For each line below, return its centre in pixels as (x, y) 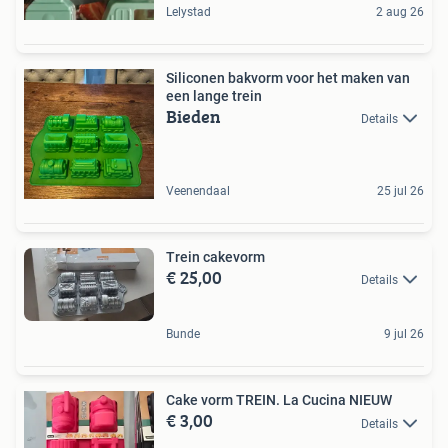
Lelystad (188, 12)
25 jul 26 (400, 191)
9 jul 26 (404, 334)
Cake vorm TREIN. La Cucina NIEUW (279, 400)
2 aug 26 (400, 12)
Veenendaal (198, 191)
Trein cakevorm (215, 257)
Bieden (193, 116)
